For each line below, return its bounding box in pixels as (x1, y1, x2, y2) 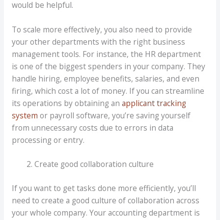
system (11, 110, 38, 121)
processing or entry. (11, 134, 84, 145)
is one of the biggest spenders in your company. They (11, 60, 205, 72)
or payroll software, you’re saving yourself (37, 110, 191, 121)
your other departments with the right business (11, 36, 185, 47)
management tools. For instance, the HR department (11, 48, 201, 59)
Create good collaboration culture (34, 159, 154, 170)
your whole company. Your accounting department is (11, 207, 200, 218)
